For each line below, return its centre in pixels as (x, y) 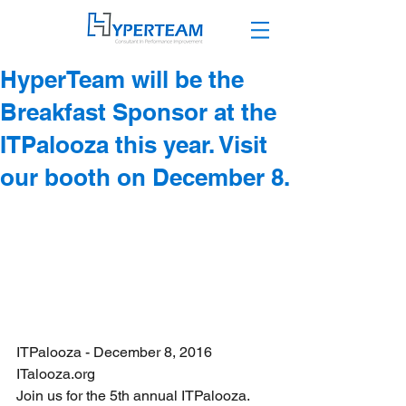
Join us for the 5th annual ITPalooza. (135, 396)
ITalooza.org (56, 374)
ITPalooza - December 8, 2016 (114, 352)
